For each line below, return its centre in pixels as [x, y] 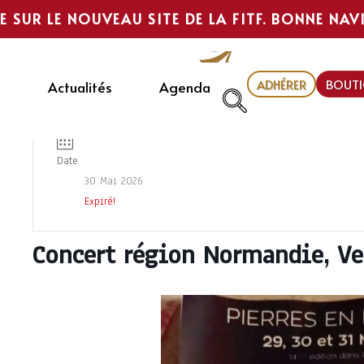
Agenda [184, 87]
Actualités [80, 87]
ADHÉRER [282, 84]
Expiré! [100, 202]
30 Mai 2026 [113, 182]
